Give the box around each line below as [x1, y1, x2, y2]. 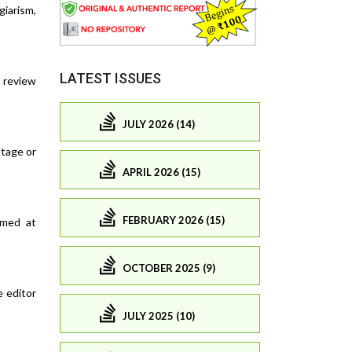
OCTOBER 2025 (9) [123, 261, 215, 274]
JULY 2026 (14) [123, 117, 195, 130]
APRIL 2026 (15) [123, 165, 200, 178]
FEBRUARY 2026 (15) [123, 213, 225, 226]
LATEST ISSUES [60, 70, 161, 87]
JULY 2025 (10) [123, 309, 195, 322]
